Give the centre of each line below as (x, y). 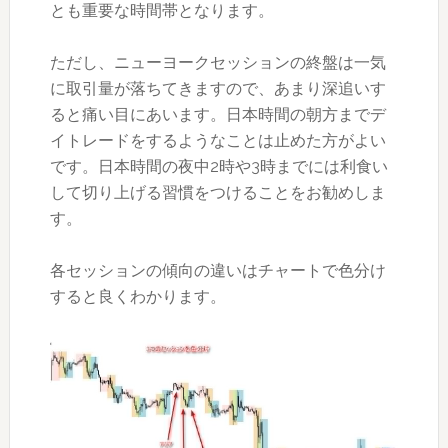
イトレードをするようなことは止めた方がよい (217, 140)
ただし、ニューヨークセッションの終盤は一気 (217, 62)
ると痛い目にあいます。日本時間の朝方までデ (217, 114)
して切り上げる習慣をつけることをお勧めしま (217, 192)
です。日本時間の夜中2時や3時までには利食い (218, 166)
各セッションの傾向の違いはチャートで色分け (217, 270)
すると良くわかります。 (137, 296)
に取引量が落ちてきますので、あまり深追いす (217, 88)
